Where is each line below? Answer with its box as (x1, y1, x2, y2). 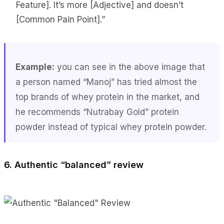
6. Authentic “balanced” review (4, 159, 143, 170)
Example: (15, 61, 54, 72)
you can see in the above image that (54, 61, 205, 72)
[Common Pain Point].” (16, 14, 105, 24)
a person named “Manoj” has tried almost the (15, 76, 197, 87)
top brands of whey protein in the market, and (15, 91, 199, 102)
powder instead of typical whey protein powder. (15, 121, 209, 132)
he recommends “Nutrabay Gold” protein (15, 106, 179, 117)
